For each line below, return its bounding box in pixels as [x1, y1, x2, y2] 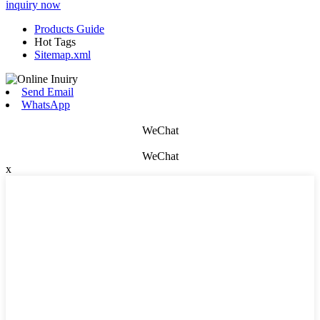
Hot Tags [34, 35, 76, 48]
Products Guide [34, 22, 104, 35]
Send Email [21, 85, 74, 98]
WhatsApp [21, 98, 70, 111]
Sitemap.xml [34, 48, 91, 61]
